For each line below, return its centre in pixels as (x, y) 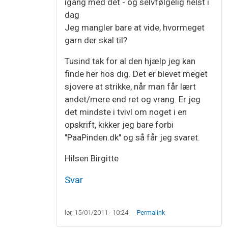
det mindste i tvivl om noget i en (126, 112)
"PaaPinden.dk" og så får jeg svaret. (132, 138)
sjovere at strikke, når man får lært (130, 87)
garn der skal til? (96, 40)
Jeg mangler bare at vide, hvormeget (135, 28)
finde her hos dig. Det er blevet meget (136, 74)
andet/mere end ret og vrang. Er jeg (133, 99)
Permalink (151, 213)
